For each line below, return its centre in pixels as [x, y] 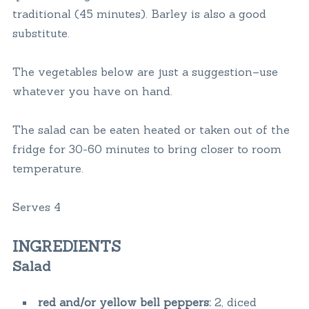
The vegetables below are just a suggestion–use [145, 71]
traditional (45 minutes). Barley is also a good [139, 13]
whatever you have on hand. [92, 91]
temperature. [48, 168]
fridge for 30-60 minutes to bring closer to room [147, 149]
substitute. [41, 33]
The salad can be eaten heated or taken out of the [151, 129]
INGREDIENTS [66, 246]
